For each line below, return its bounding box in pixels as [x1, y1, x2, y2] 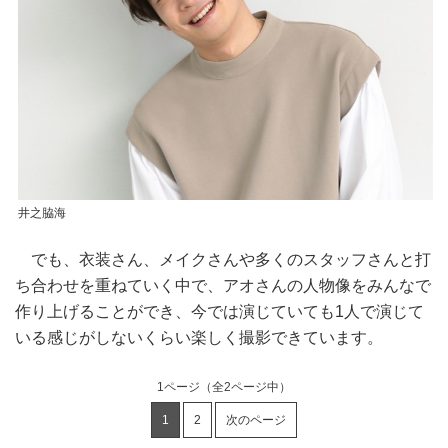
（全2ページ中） [200, 380, 291, 395]
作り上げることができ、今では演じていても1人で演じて [15, 303, 424, 321]
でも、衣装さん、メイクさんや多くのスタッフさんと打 [15, 251, 431, 269]
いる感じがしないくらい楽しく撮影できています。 [15, 329, 383, 347]
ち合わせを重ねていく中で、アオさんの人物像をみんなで [15, 277, 431, 295]
